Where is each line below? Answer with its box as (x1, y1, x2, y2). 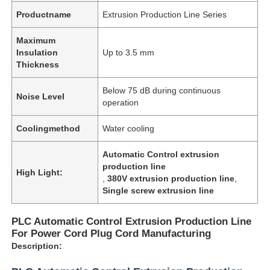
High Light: (16, 167, 63, 177)
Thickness (16, 59, 60, 69)
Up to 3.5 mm (102, 47, 155, 57)
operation (102, 97, 139, 107)
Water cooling (102, 123, 155, 133)
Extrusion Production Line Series (102, 9, 227, 19)
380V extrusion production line (107, 173, 235, 183)
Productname (16, 9, 72, 19)
